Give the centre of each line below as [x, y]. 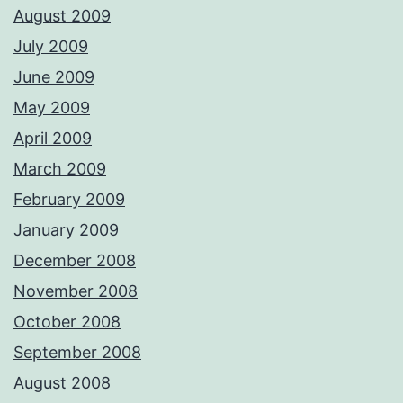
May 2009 [52, 108]
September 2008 [77, 353]
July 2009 [51, 47]
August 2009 [62, 16]
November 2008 [76, 291]
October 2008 [67, 322]
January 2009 [66, 230]
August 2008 [62, 383]
